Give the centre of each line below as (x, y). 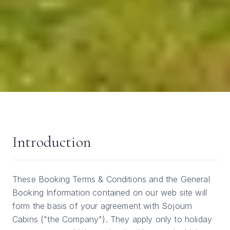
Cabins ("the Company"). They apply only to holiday (112, 219)
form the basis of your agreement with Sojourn (102, 206)
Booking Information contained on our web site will (110, 193)
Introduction (52, 142)
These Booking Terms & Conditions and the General (111, 179)
